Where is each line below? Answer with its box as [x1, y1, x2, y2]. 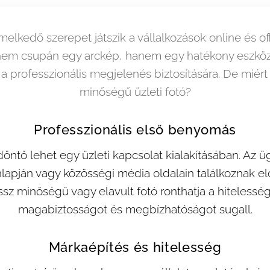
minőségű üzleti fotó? [79, 85, 191, 98]
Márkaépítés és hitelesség [48, 239, 222, 255]
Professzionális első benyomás [33, 122, 237, 137]
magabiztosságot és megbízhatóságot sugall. [17, 202, 253, 216]
